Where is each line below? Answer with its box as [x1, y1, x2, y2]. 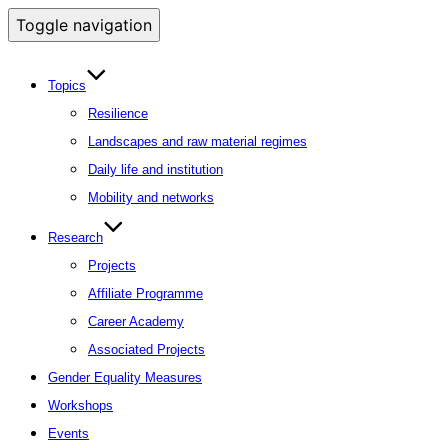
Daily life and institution [88, 162, 223, 177]
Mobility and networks [88, 190, 214, 205]
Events [48, 426, 89, 441]
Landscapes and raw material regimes [88, 134, 307, 149]
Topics [48, 78, 86, 93]
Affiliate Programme [88, 286, 203, 301]
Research [48, 230, 103, 245]
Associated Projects [88, 342, 205, 357]
